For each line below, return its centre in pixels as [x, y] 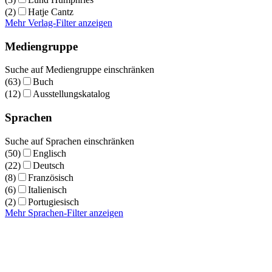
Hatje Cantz [51, 12]
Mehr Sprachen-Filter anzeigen [64, 212]
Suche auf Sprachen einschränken [70, 141]
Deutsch [49, 165]
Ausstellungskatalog [71, 94]
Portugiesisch [53, 202]
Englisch [49, 153]
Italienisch [47, 189]
